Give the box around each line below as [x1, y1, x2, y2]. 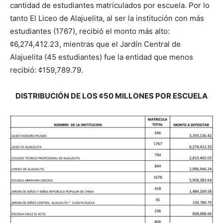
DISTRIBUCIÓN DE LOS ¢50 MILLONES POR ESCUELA [15, 91, 208, 101]
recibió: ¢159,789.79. [10, 65, 83, 75]
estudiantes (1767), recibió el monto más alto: [10, 26, 170, 36]
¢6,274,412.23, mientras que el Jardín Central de [10, 39, 181, 49]
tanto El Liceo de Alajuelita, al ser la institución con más [10, 13, 204, 23]
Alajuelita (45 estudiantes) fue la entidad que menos [10, 52, 193, 62]
